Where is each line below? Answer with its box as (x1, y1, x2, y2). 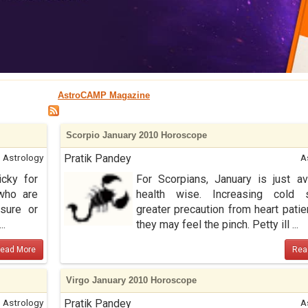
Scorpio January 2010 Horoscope (65, 130, 207, 140)
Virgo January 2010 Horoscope (65, 275, 197, 285)
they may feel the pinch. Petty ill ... (135, 218, 298, 231)
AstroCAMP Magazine (58, 90, 150, 100)
